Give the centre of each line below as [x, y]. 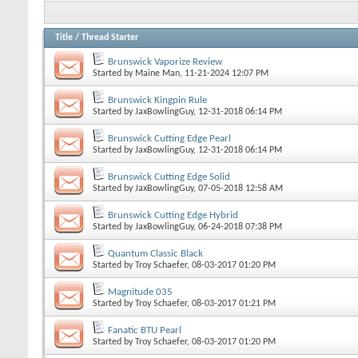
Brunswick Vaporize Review [165, 62]
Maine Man [157, 73]
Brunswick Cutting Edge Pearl [169, 138]
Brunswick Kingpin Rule [157, 100]
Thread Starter [110, 37]
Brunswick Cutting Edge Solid [169, 177]
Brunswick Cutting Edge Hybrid [173, 215]
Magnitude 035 [140, 292]
